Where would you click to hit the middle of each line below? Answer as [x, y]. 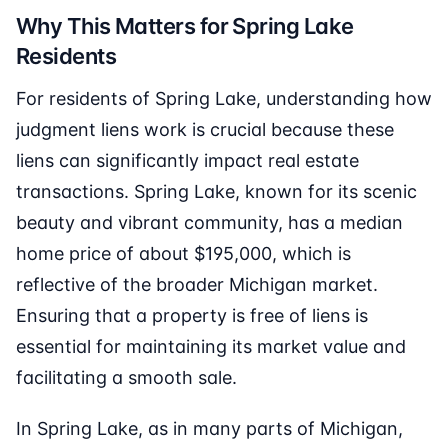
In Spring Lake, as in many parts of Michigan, [209, 429]
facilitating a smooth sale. [126, 378]
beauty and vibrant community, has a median [209, 223]
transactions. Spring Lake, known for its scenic [216, 192]
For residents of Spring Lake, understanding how [224, 99]
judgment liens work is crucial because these [205, 130]
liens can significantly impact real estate [187, 161]
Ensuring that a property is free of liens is [192, 316]
